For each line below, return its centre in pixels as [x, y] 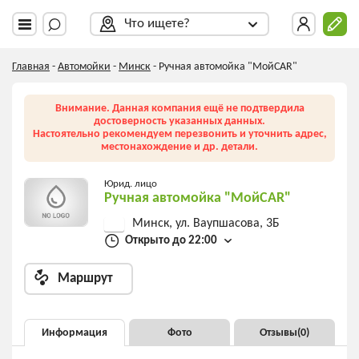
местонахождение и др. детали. [179, 147]
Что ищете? [157, 24]
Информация [75, 333]
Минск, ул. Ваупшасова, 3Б [206, 224]
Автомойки [84, 67]
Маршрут [85, 278]
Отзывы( [280, 333]
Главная [31, 67]
